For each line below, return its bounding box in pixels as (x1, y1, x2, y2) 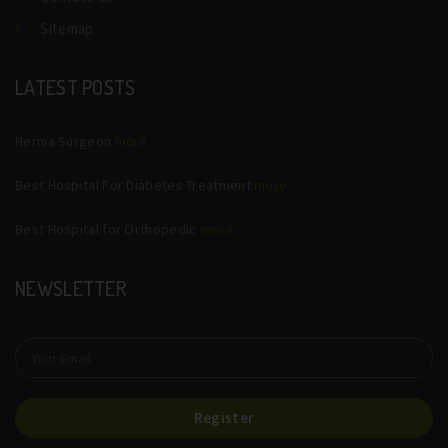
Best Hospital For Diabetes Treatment (15, 175, 255, 194)
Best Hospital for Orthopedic (15, 219, 200, 238)
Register (193, 407, 255, 427)
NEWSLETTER (15, 274, 126, 301)
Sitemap (40, 18, 94, 38)
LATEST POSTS (15, 73, 136, 100)
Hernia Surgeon (15, 131, 115, 150)
